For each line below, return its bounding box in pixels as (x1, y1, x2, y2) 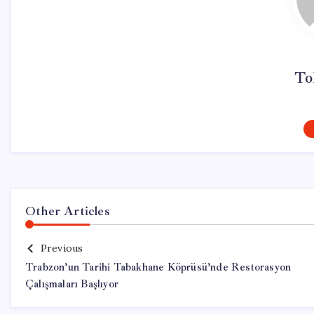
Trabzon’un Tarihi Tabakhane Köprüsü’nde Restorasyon (25, 261, 292, 274)
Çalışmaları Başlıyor (25, 278, 118, 291)
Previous (40, 242, 83, 254)
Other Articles (25, 203, 110, 219)
